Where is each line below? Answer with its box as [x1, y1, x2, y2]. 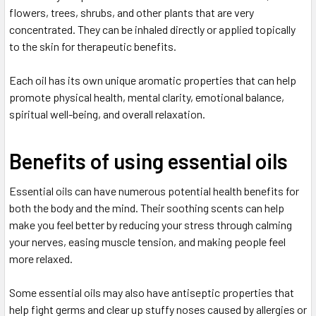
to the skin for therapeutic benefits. [9, 39, 176, 54]
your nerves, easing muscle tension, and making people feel [9, 235, 286, 249]
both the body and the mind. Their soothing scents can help [9, 201, 284, 215]
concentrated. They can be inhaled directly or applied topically [9, 23, 296, 37]
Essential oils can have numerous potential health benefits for [9, 184, 299, 198]
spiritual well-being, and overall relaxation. [9, 107, 205, 121]
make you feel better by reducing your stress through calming [9, 218, 292, 232]
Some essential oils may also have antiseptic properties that [9, 286, 294, 300]
